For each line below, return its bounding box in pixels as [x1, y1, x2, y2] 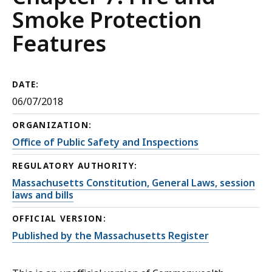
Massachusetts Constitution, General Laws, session [12, 176, 255, 190]
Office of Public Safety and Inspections [12, 135, 199, 149]
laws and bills [12, 188, 73, 202]
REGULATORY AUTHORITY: [12, 160, 138, 172]
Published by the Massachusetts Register [12, 229, 209, 243]
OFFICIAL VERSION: [12, 213, 106, 225]
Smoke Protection [12, 5, 202, 35]
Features [12, 29, 106, 58]
